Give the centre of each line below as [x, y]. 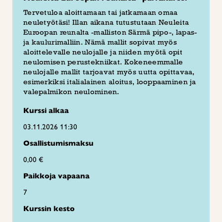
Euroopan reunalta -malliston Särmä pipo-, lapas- [110, 32]
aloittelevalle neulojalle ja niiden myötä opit [103, 52]
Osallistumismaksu [58, 143]
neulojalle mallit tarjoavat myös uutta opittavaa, [109, 72]
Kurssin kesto [49, 208]
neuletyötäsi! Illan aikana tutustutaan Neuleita [106, 22]
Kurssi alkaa [46, 110]
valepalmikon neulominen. [72, 91]
